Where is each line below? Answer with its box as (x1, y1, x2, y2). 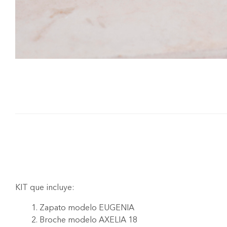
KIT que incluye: (15, 182, 74, 193)
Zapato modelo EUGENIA (40, 203, 134, 213)
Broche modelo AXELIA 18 (40, 215, 137, 225)
